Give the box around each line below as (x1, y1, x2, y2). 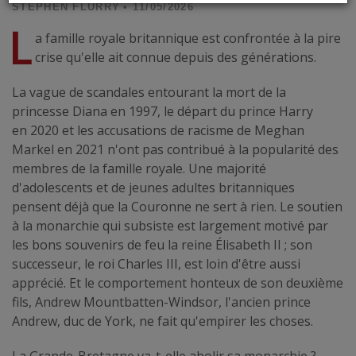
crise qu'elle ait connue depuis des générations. (35, 48, 316, 66)
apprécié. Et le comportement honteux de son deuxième (12, 273, 343, 292)
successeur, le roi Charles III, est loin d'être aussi (12, 254, 300, 273)
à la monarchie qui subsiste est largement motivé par (12, 216, 328, 234)
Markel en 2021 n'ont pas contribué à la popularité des (12, 140, 339, 158)
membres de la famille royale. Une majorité (12, 159, 266, 177)
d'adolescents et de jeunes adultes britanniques (12, 178, 295, 196)
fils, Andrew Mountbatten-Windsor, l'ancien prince (12, 292, 311, 311)
